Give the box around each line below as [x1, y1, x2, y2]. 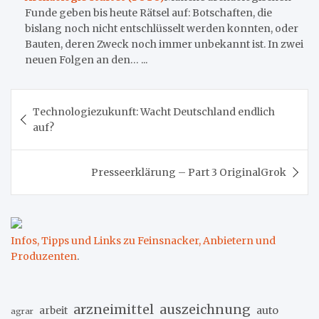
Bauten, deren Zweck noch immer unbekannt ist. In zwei [25, 37, 303, 51]
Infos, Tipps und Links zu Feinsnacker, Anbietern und [11, 234, 276, 247]
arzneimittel [73, 300, 154, 318]
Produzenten [11, 249, 77, 263]
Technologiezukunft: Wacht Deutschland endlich [33, 105, 275, 118]
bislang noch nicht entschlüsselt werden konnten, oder [25, 21, 298, 35]
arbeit [39, 303, 68, 317]
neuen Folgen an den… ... [25, 53, 147, 66]
